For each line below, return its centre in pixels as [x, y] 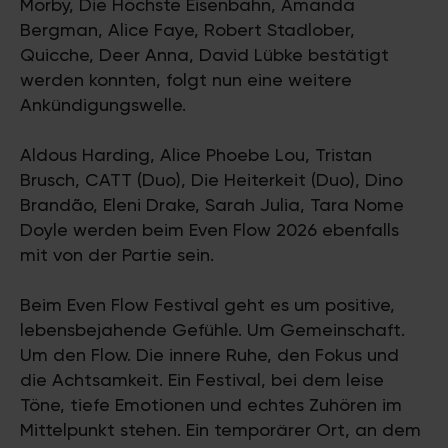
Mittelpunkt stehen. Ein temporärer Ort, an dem [220, 429]
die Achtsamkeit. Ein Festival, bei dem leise [202, 379]
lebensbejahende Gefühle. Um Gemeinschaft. [212, 329]
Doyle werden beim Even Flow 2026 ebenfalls [209, 229]
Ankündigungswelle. [103, 104]
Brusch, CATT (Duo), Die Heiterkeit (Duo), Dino [211, 179]
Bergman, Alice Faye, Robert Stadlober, [187, 29]
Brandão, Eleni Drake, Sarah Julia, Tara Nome [212, 204]
